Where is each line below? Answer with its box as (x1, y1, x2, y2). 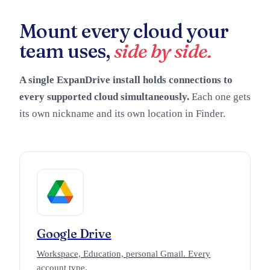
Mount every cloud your (19, 19, 228, 43)
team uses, (19, 39, 114, 63)
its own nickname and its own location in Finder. (19, 108, 225, 119)
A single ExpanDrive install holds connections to (19, 74, 233, 86)
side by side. (113, 39, 212, 63)
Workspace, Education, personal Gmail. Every (37, 249, 210, 259)
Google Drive (37, 226, 111, 241)
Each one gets (189, 91, 251, 102)
